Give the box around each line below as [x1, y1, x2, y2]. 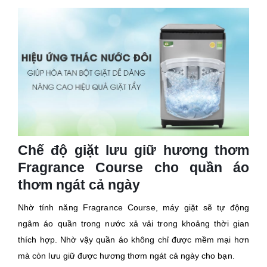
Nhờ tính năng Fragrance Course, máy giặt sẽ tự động [18, 203, 249, 213]
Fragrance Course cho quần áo [18, 160, 249, 176]
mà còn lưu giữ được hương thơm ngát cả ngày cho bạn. [18, 251, 235, 261]
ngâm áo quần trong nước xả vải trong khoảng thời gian [18, 219, 249, 229]
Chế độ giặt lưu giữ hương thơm [18, 142, 249, 159]
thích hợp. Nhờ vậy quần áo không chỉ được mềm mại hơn [18, 235, 249, 245]
